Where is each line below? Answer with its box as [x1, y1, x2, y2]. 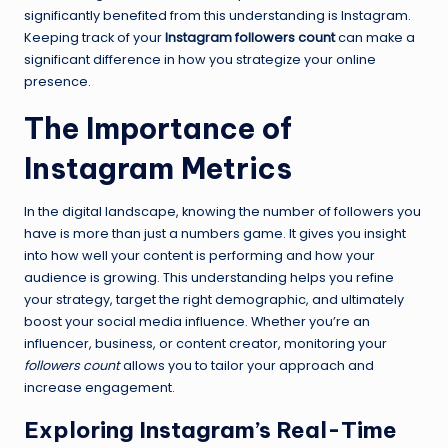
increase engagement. [24, 379, 175, 397]
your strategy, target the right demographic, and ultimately [24, 291, 404, 309]
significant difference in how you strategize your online [24, 51, 376, 69]
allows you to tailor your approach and [120, 357, 374, 375]
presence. [24, 73, 91, 91]
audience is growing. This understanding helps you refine [24, 269, 394, 287]
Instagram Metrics [24, 150, 292, 188]
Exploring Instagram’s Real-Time [24, 416, 397, 445]
